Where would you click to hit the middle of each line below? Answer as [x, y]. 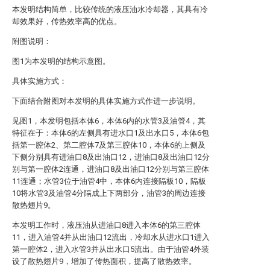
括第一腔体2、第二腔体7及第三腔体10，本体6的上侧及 [109, 145]
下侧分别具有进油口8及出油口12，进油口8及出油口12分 [111, 157]
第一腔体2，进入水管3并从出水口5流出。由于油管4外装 [111, 249]
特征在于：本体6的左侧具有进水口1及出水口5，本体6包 [111, 133]
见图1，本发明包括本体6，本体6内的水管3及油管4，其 [109, 121]
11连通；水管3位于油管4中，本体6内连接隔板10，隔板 [109, 181]
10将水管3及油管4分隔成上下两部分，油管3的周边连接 [109, 193]
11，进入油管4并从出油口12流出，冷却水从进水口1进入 [111, 237]
